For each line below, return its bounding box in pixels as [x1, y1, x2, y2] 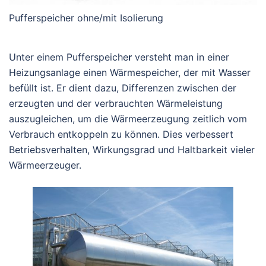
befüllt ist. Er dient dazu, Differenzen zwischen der [9, 81, 236, 94]
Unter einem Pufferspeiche [9, 50, 128, 63]
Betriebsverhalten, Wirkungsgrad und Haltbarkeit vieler [9, 143, 255, 156]
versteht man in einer [132, 50, 229, 63]
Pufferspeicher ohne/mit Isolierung [9, 11, 163, 24]
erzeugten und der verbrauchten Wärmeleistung [9, 97, 223, 109]
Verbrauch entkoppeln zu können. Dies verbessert [9, 128, 233, 140]
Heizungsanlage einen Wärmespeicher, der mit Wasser [9, 66, 251, 78]
